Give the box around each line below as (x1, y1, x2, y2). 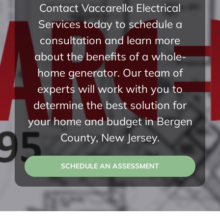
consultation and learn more (40, 33, 180, 48)
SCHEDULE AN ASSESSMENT (61, 162, 159, 171)
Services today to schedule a (38, 17, 182, 31)
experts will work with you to (37, 82, 183, 96)
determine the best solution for (33, 98, 187, 112)
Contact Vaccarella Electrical (39, 1, 181, 15)
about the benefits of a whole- (34, 50, 186, 64)
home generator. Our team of (37, 66, 183, 80)
